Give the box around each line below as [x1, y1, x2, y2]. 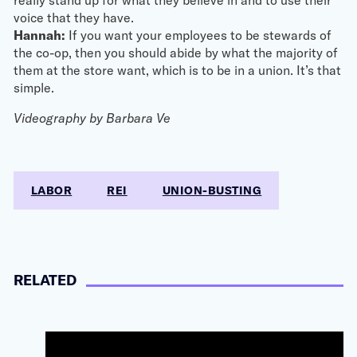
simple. [13, 80, 54, 96]
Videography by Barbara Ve [13, 110, 171, 126]
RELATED [13, 271, 76, 289]
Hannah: [13, 27, 65, 43]
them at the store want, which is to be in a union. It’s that [13, 62, 341, 78]
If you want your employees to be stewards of [65, 27, 331, 43]
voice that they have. [13, 10, 134, 25]
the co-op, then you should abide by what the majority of [13, 45, 338, 61]
